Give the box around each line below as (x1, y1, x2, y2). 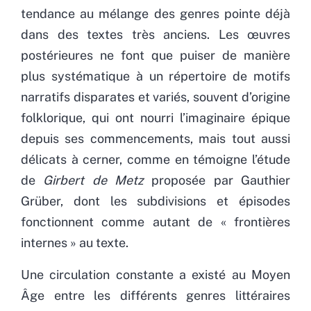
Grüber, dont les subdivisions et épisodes (21, 193, 290, 208)
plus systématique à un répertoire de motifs (21, 68, 290, 83)
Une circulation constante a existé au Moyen (21, 267, 290, 282)
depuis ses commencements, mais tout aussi (21, 131, 290, 146)
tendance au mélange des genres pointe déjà (21, 6, 290, 21)
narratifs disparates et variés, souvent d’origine (21, 89, 290, 104)
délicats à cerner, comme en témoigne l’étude (21, 151, 290, 167)
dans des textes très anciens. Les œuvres (21, 26, 290, 42)
